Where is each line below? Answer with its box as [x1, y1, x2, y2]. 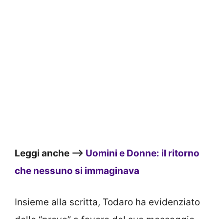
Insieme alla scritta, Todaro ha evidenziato [15, 197, 200, 208]
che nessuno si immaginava [15, 165, 139, 176]
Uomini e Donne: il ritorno [86, 147, 199, 159]
